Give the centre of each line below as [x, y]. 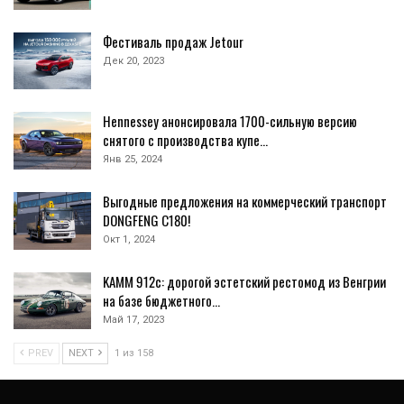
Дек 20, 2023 [133, 60]
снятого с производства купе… [185, 140]
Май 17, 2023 [133, 319]
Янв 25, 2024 [133, 160]
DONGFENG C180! [147, 220]
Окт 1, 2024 [129, 239]
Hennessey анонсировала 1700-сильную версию [230, 121]
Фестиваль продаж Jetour [173, 41]
